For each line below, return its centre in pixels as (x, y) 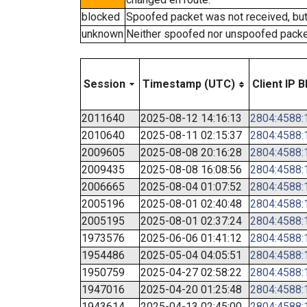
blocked (101, 17)
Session (105, 84)
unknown (102, 34)
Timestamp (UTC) (189, 84)
